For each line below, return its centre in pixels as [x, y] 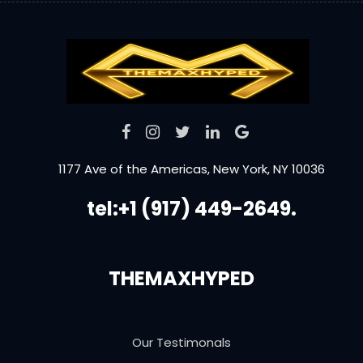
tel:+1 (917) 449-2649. [191, 208]
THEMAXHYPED [181, 278]
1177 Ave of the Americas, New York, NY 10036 [191, 169]
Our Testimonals [181, 342]
